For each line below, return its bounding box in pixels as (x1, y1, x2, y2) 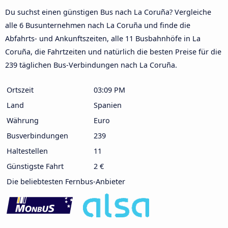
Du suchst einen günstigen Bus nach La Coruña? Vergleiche (5, 7, 211, 17)
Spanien (94, 100, 122, 110)
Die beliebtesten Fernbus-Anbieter (7, 176, 125, 186)
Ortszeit (7, 84, 34, 95)
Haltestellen (7, 146, 48, 156)
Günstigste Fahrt (7, 161, 64, 171)
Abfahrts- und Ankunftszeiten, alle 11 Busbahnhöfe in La (5, 33, 201, 43)
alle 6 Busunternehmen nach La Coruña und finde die (5, 20, 190, 30)
